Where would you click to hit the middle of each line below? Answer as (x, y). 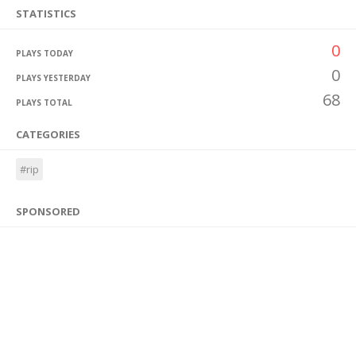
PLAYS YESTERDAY (53, 78)
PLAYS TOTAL (44, 103)
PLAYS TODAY (44, 53)
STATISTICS (46, 14)
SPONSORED (48, 211)
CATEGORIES (48, 134)
